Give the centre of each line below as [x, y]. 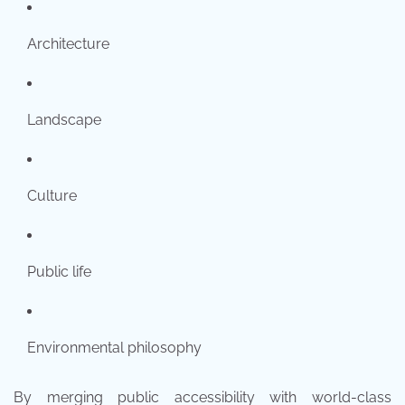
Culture [52, 195]
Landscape [64, 119]
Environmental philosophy [114, 347]
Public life [59, 271]
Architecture [68, 43]
